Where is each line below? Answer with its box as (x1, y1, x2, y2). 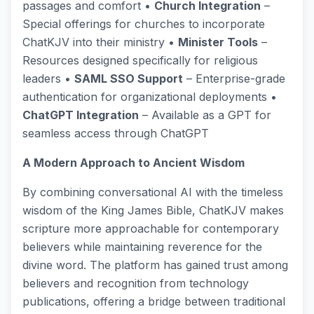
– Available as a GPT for (139, 108, 271, 122)
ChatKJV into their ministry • (22, 35, 178, 49)
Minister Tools (178, 35, 258, 49)
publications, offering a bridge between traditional (22, 294, 285, 308)
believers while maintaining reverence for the (22, 240, 262, 254)
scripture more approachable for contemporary (22, 221, 279, 235)
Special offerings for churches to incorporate (22, 17, 265, 31)
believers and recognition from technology (22, 276, 249, 290)
